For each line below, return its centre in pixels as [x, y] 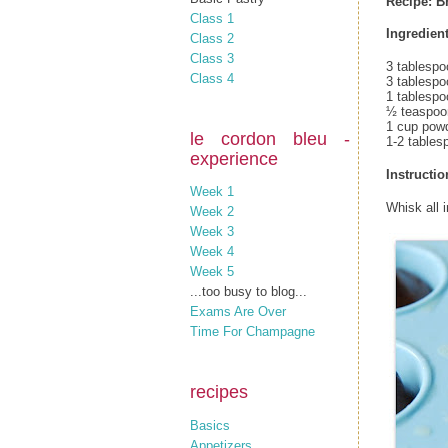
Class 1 [212, 18]
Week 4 [212, 251]
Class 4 [212, 78]
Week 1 [212, 191]
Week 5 [212, 271]
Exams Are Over [238, 311]
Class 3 [212, 58]
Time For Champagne [252, 331]
